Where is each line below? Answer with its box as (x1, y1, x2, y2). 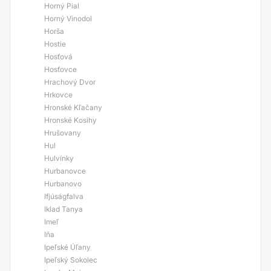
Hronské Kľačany (44, 103, 102, 112)
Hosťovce (44, 65, 77, 74)
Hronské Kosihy (44, 116, 97, 125)
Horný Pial (44, 1, 79, 10)
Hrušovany (44, 128, 81, 137)
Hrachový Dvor (44, 77, 96, 87)
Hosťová (44, 52, 73, 61)
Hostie (44, 39, 66, 48)
